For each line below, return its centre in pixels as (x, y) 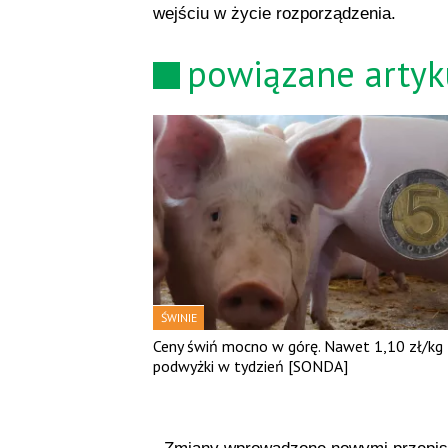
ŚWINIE (178, 317)
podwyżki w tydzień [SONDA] (250, 365)
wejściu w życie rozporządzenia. (274, 14)
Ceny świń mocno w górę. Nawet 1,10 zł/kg (297, 345)
